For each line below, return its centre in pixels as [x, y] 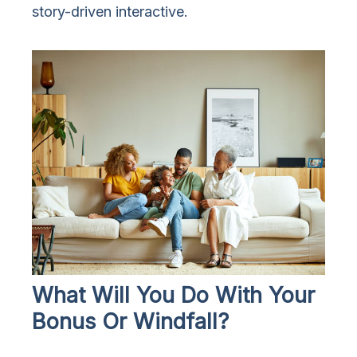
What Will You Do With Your [173, 296]
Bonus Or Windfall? [130, 322]
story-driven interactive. [110, 12]
